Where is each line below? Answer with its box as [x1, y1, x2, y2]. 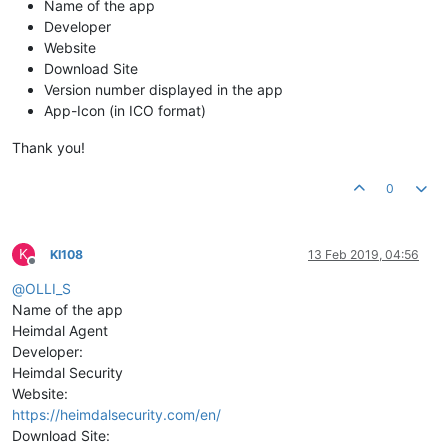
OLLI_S [25, 279, 71, 297]
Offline [31, 260, 68, 276]
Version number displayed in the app [44, 80, 283, 98]
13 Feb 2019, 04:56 [308, 246, 419, 262]
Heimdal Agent [12, 321, 108, 339]
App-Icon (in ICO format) [44, 101, 206, 119]
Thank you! [12, 138, 85, 156]
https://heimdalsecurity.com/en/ [12, 405, 221, 423]
